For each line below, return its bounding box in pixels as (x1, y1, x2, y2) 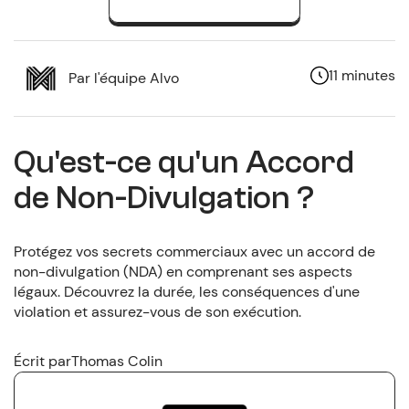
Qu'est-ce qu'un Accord (13, 142, 354, 181)
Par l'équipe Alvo (68, 68, 179, 88)
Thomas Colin (70, 351, 163, 372)
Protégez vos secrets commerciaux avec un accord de (13, 242, 375, 262)
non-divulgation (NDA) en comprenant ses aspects (13, 262, 352, 282)
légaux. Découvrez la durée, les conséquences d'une (13, 282, 360, 302)
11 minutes (329, 66, 396, 86)
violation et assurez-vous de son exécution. (13, 302, 301, 322)
